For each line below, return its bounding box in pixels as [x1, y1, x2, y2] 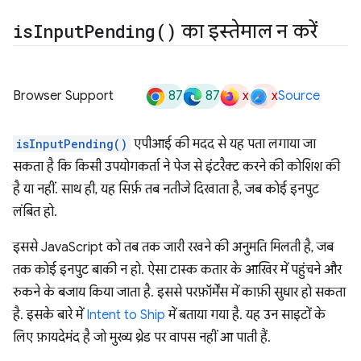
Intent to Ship [86, 307, 165, 324]
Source [278, 88, 320, 105]
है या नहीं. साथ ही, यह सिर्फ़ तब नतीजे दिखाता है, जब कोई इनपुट [13, 181, 319, 198]
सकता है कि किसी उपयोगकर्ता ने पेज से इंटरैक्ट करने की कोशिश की [13, 159, 340, 176]
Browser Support [13, 88, 114, 105]
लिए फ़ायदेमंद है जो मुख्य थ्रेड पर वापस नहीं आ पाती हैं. [13, 330, 271, 346]
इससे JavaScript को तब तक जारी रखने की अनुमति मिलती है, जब [13, 239, 334, 256]
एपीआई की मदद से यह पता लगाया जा [131, 136, 316, 153]
